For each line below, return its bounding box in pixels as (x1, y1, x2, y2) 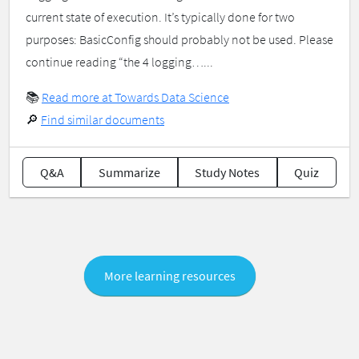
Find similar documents (41, 111, 164, 128)
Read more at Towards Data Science (42, 89, 229, 106)
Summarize (98, 164, 160, 181)
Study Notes (195, 164, 260, 181)
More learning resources (104, 268, 236, 284)
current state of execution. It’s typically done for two (26, 9, 295, 26)
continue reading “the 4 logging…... (26, 54, 213, 71)
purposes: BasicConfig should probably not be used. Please (26, 31, 333, 48)
